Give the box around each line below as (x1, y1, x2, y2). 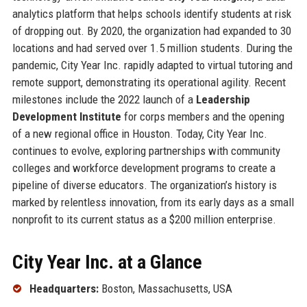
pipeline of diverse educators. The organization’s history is (12, 177, 277, 192)
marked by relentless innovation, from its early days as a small (12, 195, 294, 209)
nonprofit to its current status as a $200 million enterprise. (12, 212, 276, 226)
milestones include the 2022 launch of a (12, 92, 196, 106)
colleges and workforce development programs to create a (12, 160, 275, 175)
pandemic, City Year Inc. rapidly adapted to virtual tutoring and (12, 58, 293, 72)
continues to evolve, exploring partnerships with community (12, 143, 280, 158)
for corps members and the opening (121, 109, 284, 123)
